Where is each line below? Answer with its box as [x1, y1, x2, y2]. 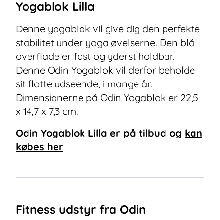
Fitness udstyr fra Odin [16, 202, 146, 217]
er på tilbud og [107, 127, 182, 139]
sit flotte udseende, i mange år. [16, 78, 152, 90]
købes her [16, 140, 63, 153]
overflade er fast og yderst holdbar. [16, 50, 175, 62]
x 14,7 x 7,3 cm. [16, 105, 78, 117]
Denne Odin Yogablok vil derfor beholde [16, 64, 195, 76]
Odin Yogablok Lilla [16, 127, 107, 139]
